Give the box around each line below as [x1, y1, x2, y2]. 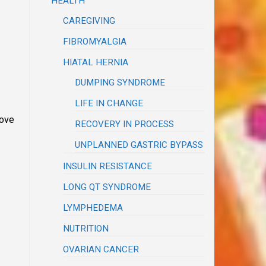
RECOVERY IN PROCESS [75, 118, 175, 129]
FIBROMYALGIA [63, 36, 127, 47]
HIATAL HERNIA [63, 56, 129, 68]
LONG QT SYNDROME [63, 181, 151, 192]
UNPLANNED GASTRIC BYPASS [75, 139, 204, 150]
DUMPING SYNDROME [75, 77, 166, 88]
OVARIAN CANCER [63, 243, 140, 255]
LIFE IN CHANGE [75, 97, 144, 109]
